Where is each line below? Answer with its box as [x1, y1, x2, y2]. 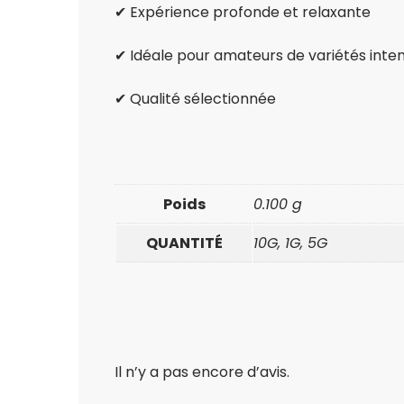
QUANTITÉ [145, 233, 223, 254]
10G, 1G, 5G [253, 233, 327, 254]
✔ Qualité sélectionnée [115, 88, 276, 110]
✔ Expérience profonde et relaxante [115, 2, 371, 23]
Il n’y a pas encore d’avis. [115, 362, 289, 383]
